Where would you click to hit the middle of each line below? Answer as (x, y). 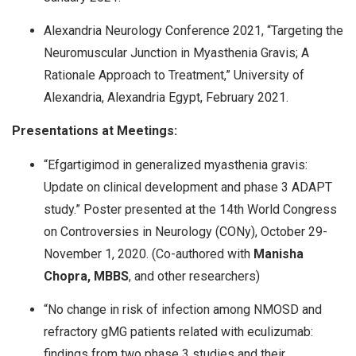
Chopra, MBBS (86, 277)
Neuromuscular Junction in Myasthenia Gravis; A (176, 52)
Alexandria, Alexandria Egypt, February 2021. (166, 97)
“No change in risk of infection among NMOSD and (183, 310)
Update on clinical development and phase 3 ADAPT (188, 188)
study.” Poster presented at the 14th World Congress (190, 210)
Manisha (279, 254)
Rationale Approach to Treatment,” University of (174, 75)
